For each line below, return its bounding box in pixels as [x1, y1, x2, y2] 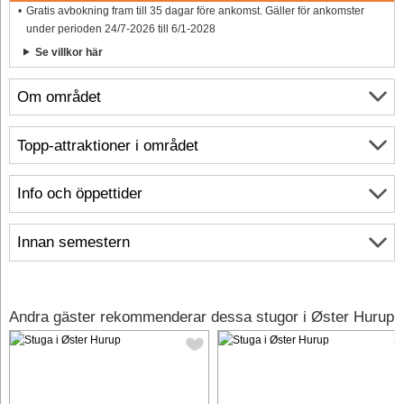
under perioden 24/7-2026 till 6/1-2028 [25, 22, 216, 35]
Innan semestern [17, 234, 130, 252]
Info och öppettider [17, 185, 142, 203]
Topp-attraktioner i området [17, 136, 198, 154]
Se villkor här [34, 45, 103, 59]
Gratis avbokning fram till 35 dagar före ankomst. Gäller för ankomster [25, 4, 364, 17]
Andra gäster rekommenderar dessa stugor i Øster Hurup [9, 308, 394, 326]
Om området [17, 87, 101, 106]
